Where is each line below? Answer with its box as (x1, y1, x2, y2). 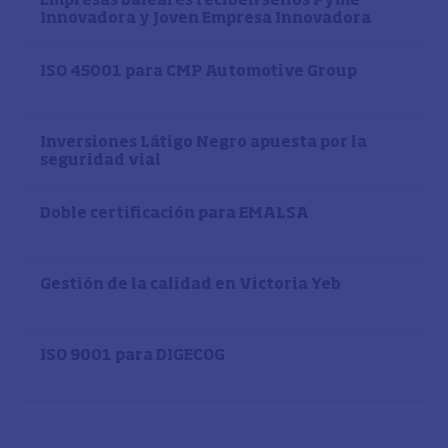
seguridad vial (40, 153, 161, 168)
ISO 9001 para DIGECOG (40, 348, 225, 363)
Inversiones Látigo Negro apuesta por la (40, 135, 367, 150)
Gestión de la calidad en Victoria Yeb (40, 277, 341, 292)
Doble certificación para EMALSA (40, 206, 309, 221)
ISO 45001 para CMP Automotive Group (40, 64, 357, 79)
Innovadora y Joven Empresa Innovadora (40, 11, 371, 26)
